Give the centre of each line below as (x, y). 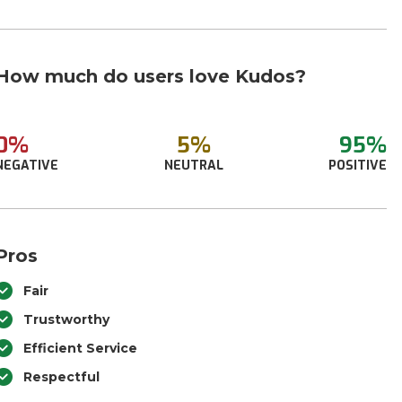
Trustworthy (67, 319)
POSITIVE (357, 166)
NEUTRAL (193, 166)
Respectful (62, 377)
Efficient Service (81, 348)
